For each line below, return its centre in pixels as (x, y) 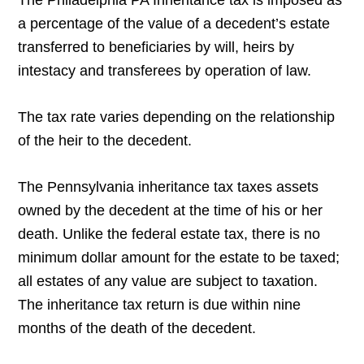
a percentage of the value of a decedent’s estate (174, 24)
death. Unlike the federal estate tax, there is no (169, 234)
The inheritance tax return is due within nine (160, 305)
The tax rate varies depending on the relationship (177, 117)
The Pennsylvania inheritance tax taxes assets (169, 187)
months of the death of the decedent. (137, 329)
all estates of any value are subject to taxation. (168, 282)
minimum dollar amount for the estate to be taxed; (179, 258)
